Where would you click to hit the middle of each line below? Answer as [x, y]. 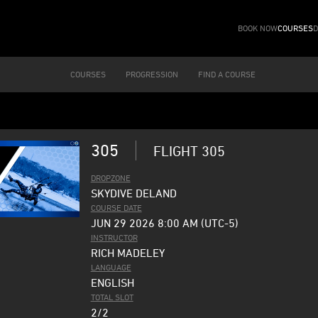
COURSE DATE [116, 208]
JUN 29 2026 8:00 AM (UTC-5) [164, 223]
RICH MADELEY [127, 253]
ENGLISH [112, 283]
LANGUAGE [111, 267]
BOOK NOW [258, 28]
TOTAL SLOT [112, 297]
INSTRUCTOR [114, 237]
